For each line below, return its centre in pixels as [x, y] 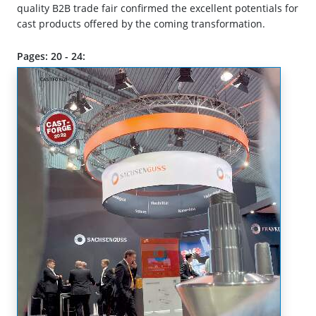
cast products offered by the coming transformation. [141, 24]
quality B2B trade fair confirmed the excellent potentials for [158, 8]
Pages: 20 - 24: [51, 56]
